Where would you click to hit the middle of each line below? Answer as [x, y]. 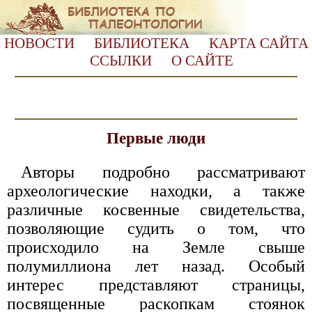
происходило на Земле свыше [156, 247]
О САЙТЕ [202, 61]
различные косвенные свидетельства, [156, 209]
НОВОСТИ [39, 43]
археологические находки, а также [156, 190]
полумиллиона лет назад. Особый [156, 266]
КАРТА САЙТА [258, 43]
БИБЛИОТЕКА [141, 43]
